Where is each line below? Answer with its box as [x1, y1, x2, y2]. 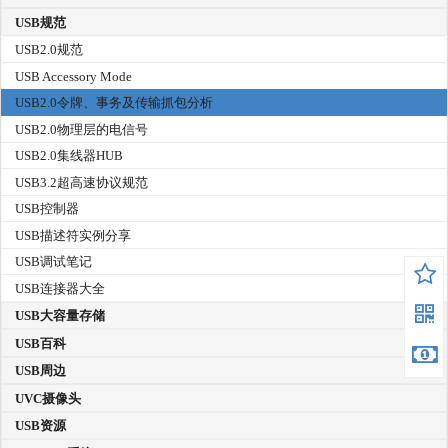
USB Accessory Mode [15, 68, 132, 84]
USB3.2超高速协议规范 [15, 174, 148, 190]
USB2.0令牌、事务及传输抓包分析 [15, 95, 213, 111]
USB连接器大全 [15, 280, 105, 296]
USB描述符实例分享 [15, 227, 131, 243]
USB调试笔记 [15, 254, 92, 270]
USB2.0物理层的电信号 [15, 121, 148, 137]
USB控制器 [15, 201, 79, 217]
